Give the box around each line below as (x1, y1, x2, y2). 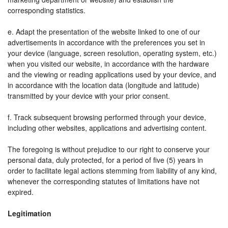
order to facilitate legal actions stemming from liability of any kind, (8, 165, 217, 176)
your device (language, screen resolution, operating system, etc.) (8, 48, 217, 58)
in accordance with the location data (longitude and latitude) (8, 80, 199, 90)
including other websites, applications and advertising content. (8, 123, 207, 133)
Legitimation (8, 208, 51, 218)
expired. (8, 187, 34, 197)
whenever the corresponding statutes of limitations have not (8, 176, 199, 186)
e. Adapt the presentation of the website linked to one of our (8, 26, 200, 37)
